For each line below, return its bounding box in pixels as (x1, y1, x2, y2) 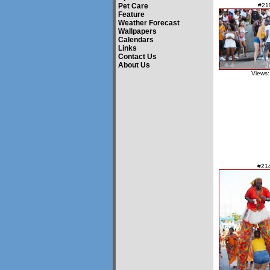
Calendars (118, 36, 154, 44)
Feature (118, 10, 145, 19)
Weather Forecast (118, 19, 180, 27)
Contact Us (118, 52, 157, 61)
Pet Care (118, 2, 148, 10)
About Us (118, 61, 150, 69)
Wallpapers (118, 27, 157, 36)
